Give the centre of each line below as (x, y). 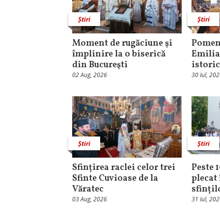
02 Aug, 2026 (90, 75)
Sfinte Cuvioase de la (115, 179)
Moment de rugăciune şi (122, 43)
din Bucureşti (100, 65)
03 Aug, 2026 (90, 199)
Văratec (88, 190)
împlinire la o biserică (119, 54)
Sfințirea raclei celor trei (124, 168)
